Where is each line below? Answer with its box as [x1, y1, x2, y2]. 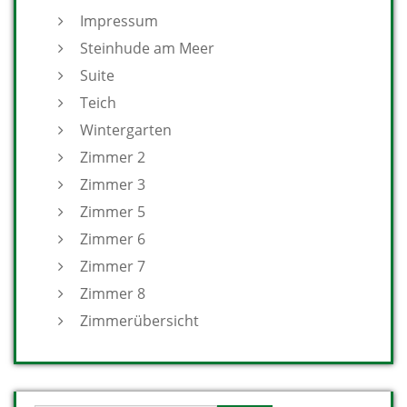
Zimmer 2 [80, 147, 145, 167]
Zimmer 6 [80, 229, 145, 249]
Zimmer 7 [80, 256, 145, 276]
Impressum [80, 11, 158, 31]
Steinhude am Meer [80, 38, 214, 58]
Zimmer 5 [80, 202, 145, 222]
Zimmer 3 [80, 174, 145, 194]
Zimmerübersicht [80, 311, 199, 331]
